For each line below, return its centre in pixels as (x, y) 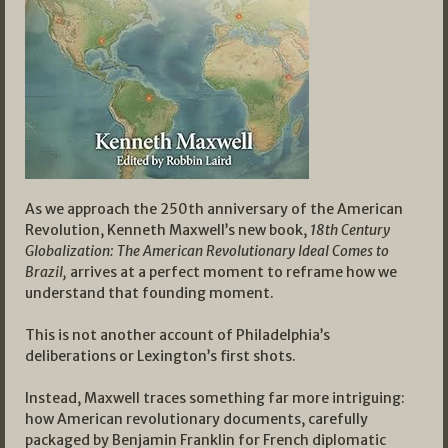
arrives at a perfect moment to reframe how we (232, 272)
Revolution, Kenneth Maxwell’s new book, (167, 230)
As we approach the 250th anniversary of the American (214, 209)
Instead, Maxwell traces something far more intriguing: (215, 398)
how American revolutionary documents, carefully (196, 419)
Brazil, (46, 272)
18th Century (350, 230)
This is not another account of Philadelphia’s (177, 335)
